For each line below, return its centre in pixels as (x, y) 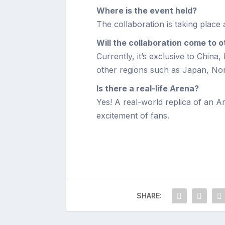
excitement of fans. (133, 116)
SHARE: (149, 196)
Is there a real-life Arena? (148, 88)
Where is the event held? (147, 11)
